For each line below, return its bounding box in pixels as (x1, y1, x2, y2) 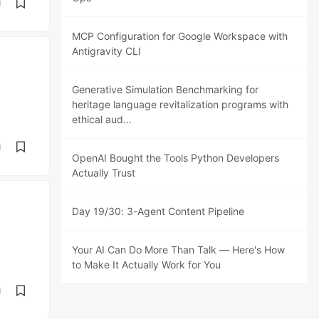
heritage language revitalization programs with (72, 98, 289, 110)
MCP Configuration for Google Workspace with (72, 30, 288, 42)
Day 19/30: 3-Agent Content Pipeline (72, 205, 245, 217)
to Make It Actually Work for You (72, 258, 221, 271)
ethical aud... (72, 113, 132, 125)
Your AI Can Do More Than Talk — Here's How (72, 244, 286, 256)
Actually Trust (72, 167, 136, 179)
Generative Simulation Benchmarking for (72, 83, 259, 95)
